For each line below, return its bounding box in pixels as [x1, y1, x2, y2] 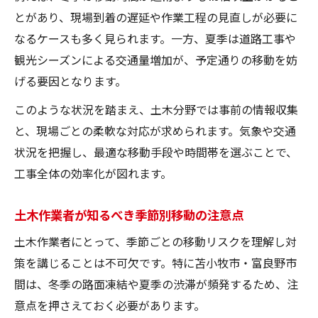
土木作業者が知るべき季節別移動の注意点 [14, 204, 243, 224]
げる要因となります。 [14, 72, 126, 89]
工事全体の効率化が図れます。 [14, 164, 172, 182]
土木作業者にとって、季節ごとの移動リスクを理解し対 [14, 232, 297, 250]
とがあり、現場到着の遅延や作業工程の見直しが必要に [14, 8, 297, 26]
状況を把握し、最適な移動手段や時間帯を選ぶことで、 [14, 143, 297, 160]
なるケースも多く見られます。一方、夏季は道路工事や [14, 29, 296, 47]
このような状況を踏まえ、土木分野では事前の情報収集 [14, 100, 298, 118]
